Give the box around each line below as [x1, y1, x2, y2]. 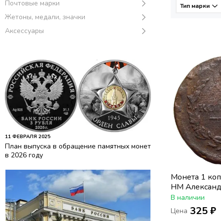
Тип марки [180, 2, 210, 10]
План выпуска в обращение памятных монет [5, 141, 151, 151]
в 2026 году [5, 150, 43, 160]
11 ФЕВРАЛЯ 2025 [5, 133, 50, 140]
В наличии [171, 193, 205, 203]
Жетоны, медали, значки [5, 12, 85, 22]
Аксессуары [5, 26, 44, 36]
